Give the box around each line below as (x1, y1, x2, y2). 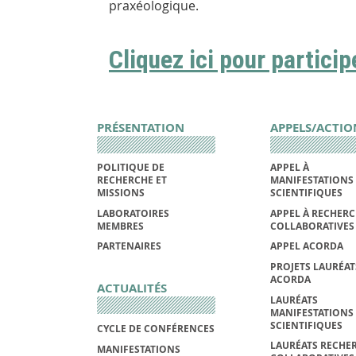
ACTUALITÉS (97, 280, 167, 297)
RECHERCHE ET (97, 173, 167, 188)
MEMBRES (97, 219, 144, 233)
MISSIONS (97, 186, 145, 200)
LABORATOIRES (97, 206, 169, 220)
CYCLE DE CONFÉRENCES (97, 322, 215, 335)
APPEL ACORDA (269, 239, 343, 253)
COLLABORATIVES (269, 219, 354, 233)
